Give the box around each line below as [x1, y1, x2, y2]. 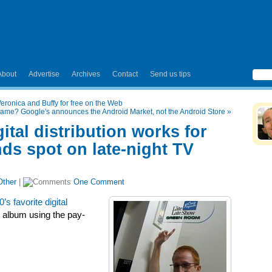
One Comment [73, 177, 124, 186]
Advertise [29, 70, 59, 78]
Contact [112, 70, 138, 78]
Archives [72, 70, 100, 78]
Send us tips [150, 70, 191, 78]
